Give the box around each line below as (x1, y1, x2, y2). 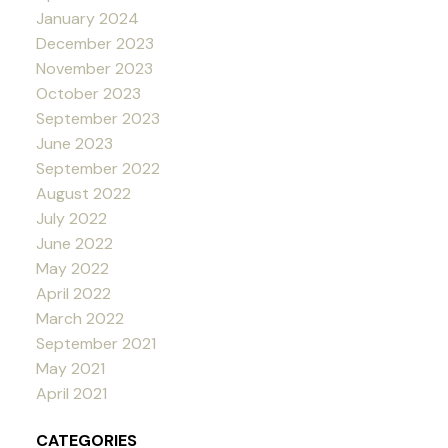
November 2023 (35, 58, 153, 80)
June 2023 (35, 133, 113, 155)
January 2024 (35, 8, 139, 30)
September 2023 (35, 108, 160, 130)
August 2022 (35, 183, 131, 205)
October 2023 (35, 83, 141, 105)
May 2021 (35, 358, 105, 380)
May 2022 (35, 258, 109, 280)
